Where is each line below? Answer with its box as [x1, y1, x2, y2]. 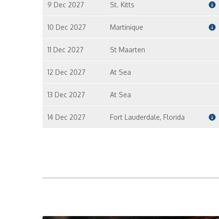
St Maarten [109, 45, 145, 54]
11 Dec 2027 [47, 45, 84, 54]
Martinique [109, 23, 143, 31]
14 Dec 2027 [47, 113, 86, 121]
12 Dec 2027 [47, 68, 86, 76]
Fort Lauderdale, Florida [109, 113, 185, 121]
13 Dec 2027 [47, 90, 85, 99]
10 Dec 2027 [47, 23, 86, 31]
